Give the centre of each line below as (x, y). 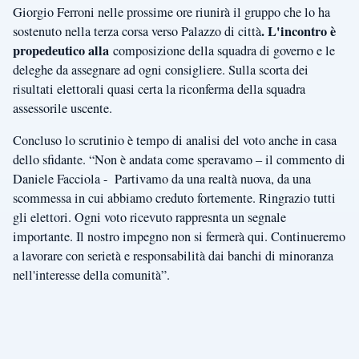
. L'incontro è (298, 32)
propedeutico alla (61, 51)
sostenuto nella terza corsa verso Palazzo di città (137, 32)
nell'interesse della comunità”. (93, 275)
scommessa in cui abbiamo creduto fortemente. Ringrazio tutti (174, 198)
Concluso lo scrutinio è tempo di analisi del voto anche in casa (175, 141)
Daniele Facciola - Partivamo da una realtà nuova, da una (162, 179)
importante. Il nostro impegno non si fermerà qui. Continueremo (179, 237)
